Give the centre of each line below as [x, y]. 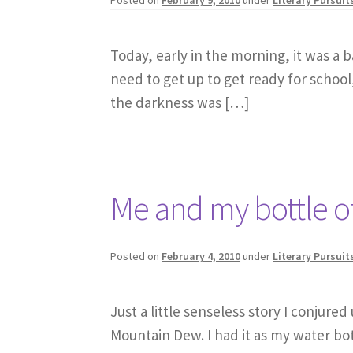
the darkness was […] [180, 102]
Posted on [136, 256]
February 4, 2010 [201, 256]
